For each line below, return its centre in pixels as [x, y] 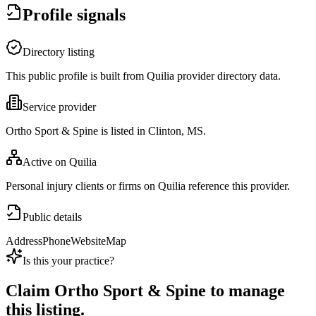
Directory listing [59, 52]
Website [88, 241]
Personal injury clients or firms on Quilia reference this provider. [148, 186]
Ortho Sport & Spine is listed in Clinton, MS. [106, 131]
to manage [245, 291]
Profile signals [74, 15]
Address [24, 241]
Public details [52, 217]
